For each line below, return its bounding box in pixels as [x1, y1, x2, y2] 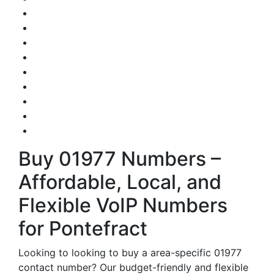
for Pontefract [18, 217, 147, 240]
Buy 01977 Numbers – [18, 147, 221, 171]
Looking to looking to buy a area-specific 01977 [18, 246, 242, 259]
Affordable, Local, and [18, 170, 221, 194]
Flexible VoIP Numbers [18, 193, 228, 217]
